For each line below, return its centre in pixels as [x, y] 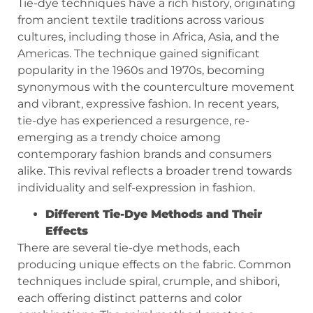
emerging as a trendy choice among [119, 137]
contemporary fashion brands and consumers [145, 154]
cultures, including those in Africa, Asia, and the [148, 36]
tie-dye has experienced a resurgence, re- [133, 120]
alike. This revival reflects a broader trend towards [155, 170]
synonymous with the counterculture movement [156, 87]
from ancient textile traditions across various [141, 20]
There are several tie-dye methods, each [129, 248]
